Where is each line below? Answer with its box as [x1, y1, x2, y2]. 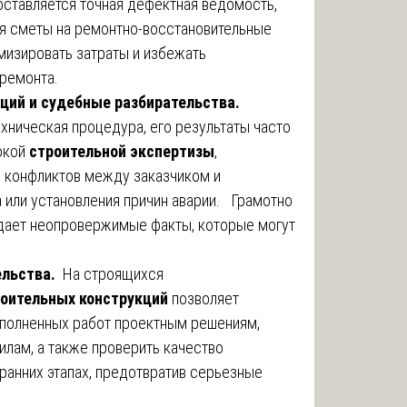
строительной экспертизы [29, 141, 214, 161]
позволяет [168, 288, 239, 308]
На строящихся [59, 263, 164, 283]
